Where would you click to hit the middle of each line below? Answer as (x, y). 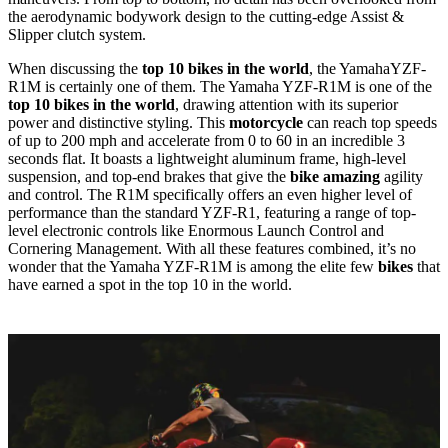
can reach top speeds (372, 123)
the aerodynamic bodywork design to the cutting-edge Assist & (206, 17)
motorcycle (268, 123)
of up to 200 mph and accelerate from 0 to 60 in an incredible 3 (206, 141)
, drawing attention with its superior (286, 105)
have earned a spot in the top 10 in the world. (150, 285)
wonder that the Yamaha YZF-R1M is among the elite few (193, 267)
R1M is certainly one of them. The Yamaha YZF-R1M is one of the (220, 87)
